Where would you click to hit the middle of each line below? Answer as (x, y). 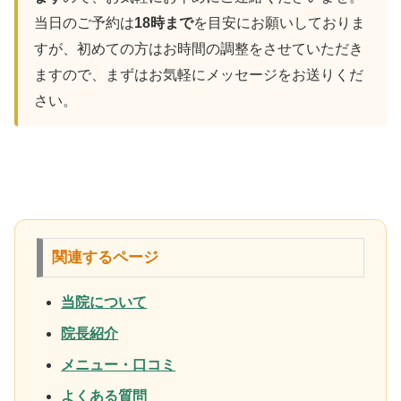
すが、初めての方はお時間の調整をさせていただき (199, 49)
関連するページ (106, 258)
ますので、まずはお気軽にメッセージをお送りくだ (199, 75)
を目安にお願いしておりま (279, 23)
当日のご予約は (84, 23)
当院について (104, 302)
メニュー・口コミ (119, 364)
